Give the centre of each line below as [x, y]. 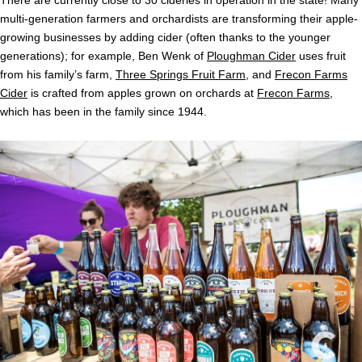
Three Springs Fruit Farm [181, 75]
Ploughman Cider [251, 56]
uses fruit [321, 56]
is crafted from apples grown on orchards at [142, 93]
